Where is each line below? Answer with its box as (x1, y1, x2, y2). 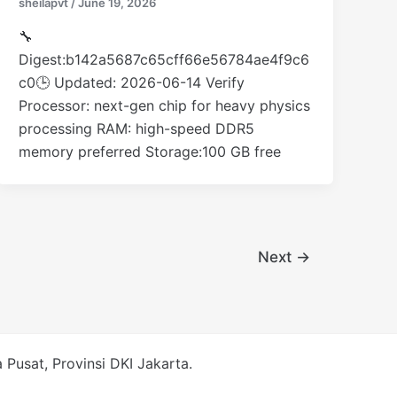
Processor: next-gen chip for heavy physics (19, 96, 311, 114)
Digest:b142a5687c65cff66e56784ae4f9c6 (19, 50, 310, 68)
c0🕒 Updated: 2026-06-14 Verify (19, 73, 245, 91)
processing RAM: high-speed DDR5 (19, 119, 255, 137)
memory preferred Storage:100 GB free (19, 142, 282, 160)
